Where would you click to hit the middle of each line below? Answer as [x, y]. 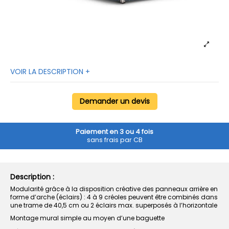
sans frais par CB [114, 140]
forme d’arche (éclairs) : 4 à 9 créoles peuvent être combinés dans [114, 197]
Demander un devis [114, 101]
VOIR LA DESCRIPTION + [50, 72]
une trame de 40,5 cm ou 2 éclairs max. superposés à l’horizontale [114, 205]
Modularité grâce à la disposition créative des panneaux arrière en [114, 189]
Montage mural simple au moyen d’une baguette [87, 218]
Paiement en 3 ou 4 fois [114, 132]
